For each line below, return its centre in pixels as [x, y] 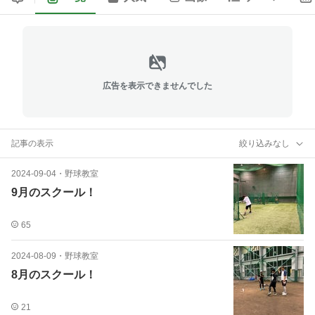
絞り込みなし [264, 143]
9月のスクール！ [54, 192]
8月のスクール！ [54, 275]
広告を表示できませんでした [157, 85]
